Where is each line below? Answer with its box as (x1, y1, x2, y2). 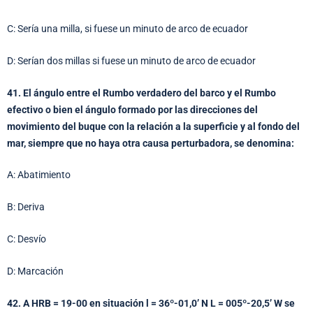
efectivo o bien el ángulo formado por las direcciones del (7, 103, 258, 115)
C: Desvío (7, 233, 46, 245)
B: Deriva (7, 201, 45, 213)
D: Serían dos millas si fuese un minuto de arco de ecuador (7, 54, 256, 66)
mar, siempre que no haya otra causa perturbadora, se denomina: (7, 137, 294, 149)
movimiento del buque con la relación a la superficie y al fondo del (7, 120, 300, 132)
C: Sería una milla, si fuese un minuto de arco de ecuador (7, 22, 248, 34)
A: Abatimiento (7, 169, 71, 181)
